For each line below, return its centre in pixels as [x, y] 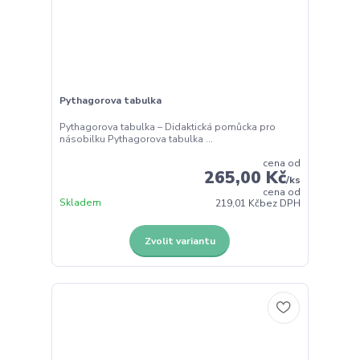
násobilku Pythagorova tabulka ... [136, 139]
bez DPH [280, 204]
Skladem [80, 203]
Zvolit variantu [180, 241]
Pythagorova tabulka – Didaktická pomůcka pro [167, 127]
